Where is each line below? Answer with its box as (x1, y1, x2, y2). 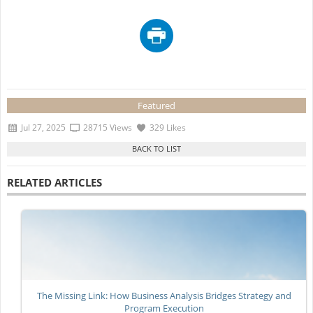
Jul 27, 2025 (20, 121, 66, 133)
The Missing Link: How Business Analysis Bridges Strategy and (36, 289, 291, 302)
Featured (138, 99, 175, 112)
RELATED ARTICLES (6, 175, 102, 190)
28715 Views (82, 121, 132, 133)
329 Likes (149, 121, 186, 133)
